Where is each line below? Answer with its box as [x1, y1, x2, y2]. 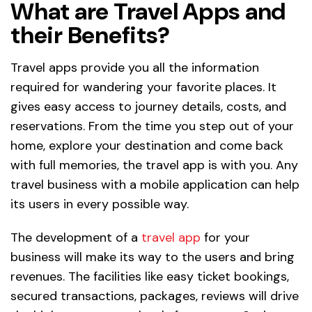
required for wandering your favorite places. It [10, 78, 276, 95]
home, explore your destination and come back [10, 136, 283, 154]
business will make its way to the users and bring [10, 248, 295, 265]
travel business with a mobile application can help [10, 175, 299, 193]
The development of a [10, 228, 141, 246]
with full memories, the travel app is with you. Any [10, 156, 298, 173]
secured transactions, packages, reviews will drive [10, 287, 299, 304]
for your [201, 228, 250, 246]
